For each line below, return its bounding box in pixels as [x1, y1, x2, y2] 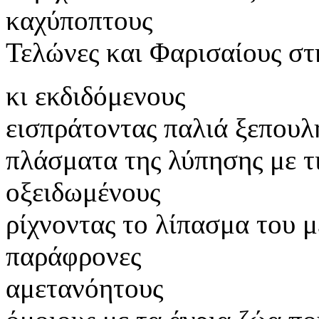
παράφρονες [6, 240, 141, 271]
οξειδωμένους [6, 176, 160, 207]
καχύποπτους [6, 4, 152, 36]
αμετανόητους [6, 272, 163, 303]
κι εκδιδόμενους [6, 80, 185, 111]
